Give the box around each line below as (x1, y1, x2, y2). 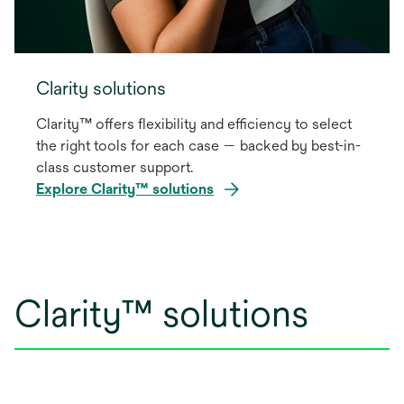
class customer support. (36, 158, 193, 176)
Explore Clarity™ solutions (36, 179, 214, 197)
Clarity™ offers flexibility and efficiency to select (36, 115, 352, 133)
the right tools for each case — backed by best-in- (36, 136, 361, 154)
